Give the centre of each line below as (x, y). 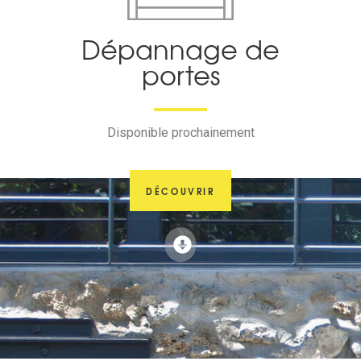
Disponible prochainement (180, 132)
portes (180, 74)
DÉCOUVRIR (180, 190)
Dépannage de (180, 48)
